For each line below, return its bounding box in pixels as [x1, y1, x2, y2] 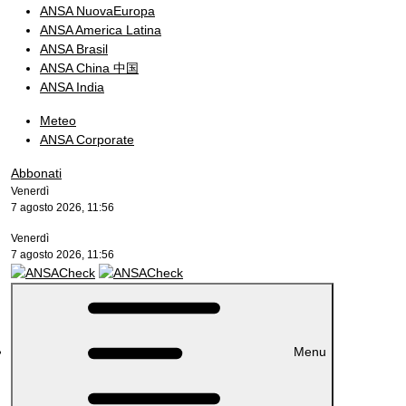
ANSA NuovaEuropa [40, 4, 155, 18]
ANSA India [40, 80, 104, 94]
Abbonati [11, 166, 62, 180]
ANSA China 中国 [40, 61, 139, 75]
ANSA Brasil [40, 42, 108, 56]
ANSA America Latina [40, 23, 161, 37]
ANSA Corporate [40, 132, 134, 147]
